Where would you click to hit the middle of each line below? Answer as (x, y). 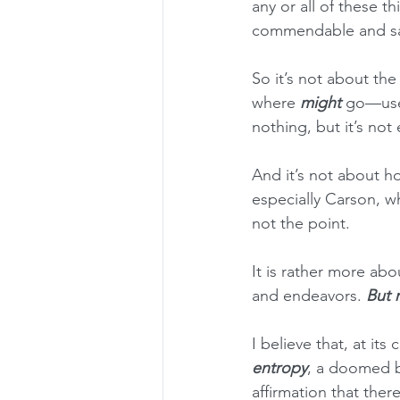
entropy (279, 368)
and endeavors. (309, 296)
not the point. (301, 223)
